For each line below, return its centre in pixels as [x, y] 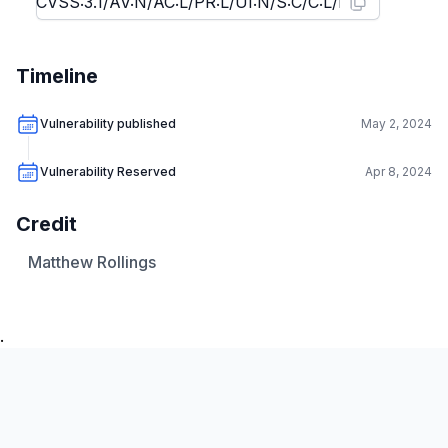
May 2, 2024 [396, 123]
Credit [46, 224]
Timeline [57, 76]
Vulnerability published [108, 123]
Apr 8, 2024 [398, 171]
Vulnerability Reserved [108, 171]
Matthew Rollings [92, 262]
